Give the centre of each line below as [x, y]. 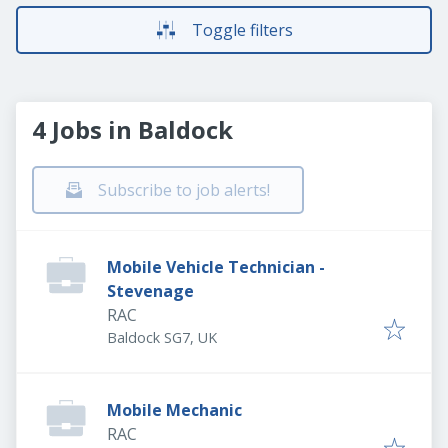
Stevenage [150, 291]
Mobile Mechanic [174, 410]
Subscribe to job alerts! [184, 190]
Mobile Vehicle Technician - [216, 267]
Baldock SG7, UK [162, 337]
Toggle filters [242, 30]
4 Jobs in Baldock [132, 129]
